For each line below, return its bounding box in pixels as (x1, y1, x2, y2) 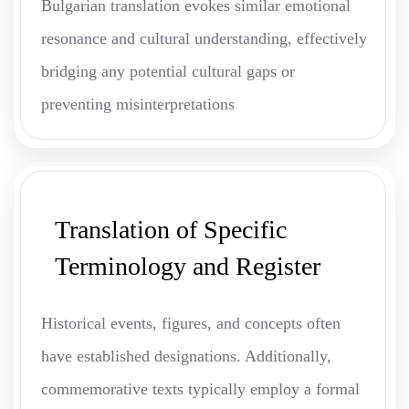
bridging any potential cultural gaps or (41, 62, 295, 81)
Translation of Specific (55, 215, 287, 245)
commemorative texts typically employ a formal (41, 380, 360, 399)
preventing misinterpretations (41, 95, 235, 114)
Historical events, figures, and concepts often (41, 314, 341, 333)
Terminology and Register (55, 252, 320, 281)
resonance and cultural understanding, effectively (41, 29, 367, 48)
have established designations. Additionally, (41, 347, 331, 366)
